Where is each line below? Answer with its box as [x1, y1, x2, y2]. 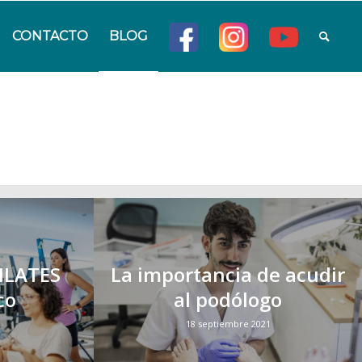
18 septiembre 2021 [185, 318, 271, 330]
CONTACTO [12, 28, 89, 44]
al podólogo [173, 286, 282, 313]
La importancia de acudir [110, 261, 345, 288]
